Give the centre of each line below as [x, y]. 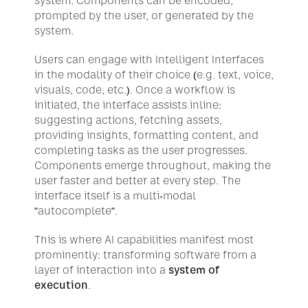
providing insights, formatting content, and [146, 135]
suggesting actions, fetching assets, [128, 120]
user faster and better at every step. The [137, 180]
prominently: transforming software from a [145, 255]
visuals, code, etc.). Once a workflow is [135, 90]
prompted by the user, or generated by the [144, 15]
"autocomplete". [76, 211]
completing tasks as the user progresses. [141, 150]
